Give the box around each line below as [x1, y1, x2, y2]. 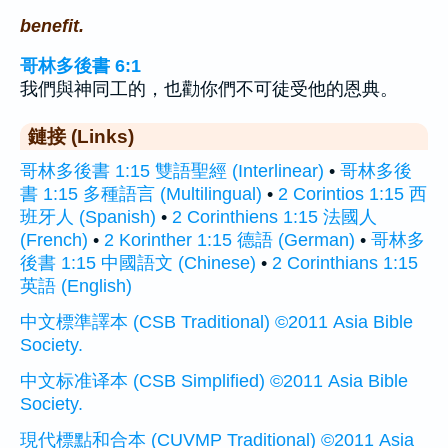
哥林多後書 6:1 [20, 56, 141, 77]
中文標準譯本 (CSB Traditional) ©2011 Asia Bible [20, 312, 413, 333]
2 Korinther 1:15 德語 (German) [104, 230, 355, 251]
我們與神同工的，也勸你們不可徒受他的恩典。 [20, 79, 398, 100]
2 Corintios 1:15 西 [278, 184, 427, 205]
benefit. [20, 15, 84, 36]
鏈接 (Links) [28, 125, 134, 148]
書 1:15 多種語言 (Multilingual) [20, 184, 262, 205]
